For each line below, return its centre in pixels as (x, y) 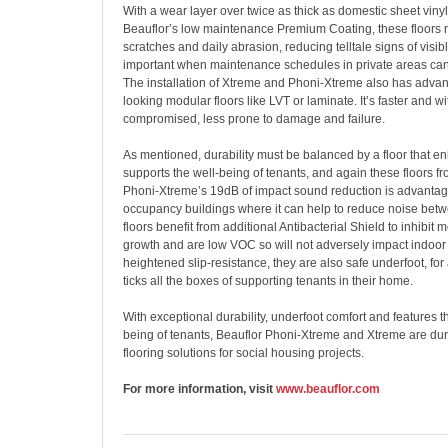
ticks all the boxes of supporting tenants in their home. (268, 281)
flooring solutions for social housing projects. (243, 353)
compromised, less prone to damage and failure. (254, 119)
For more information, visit (199, 389)
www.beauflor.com (328, 389)
